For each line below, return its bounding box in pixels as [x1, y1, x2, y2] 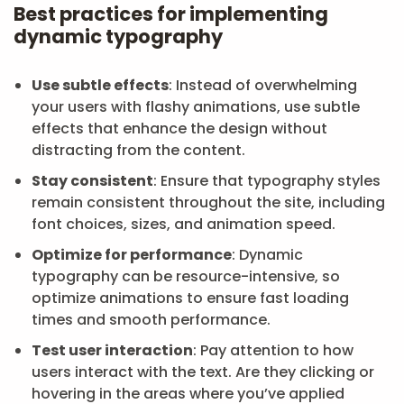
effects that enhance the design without [32, 118, 327, 139]
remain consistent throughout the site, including [32, 192, 385, 213]
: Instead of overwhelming [169, 75, 357, 96]
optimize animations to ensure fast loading [32, 288, 349, 308]
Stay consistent [32, 170, 153, 191]
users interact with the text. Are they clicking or [32, 362, 374, 382]
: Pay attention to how [193, 340, 353, 361]
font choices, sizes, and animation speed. [32, 214, 335, 234]
